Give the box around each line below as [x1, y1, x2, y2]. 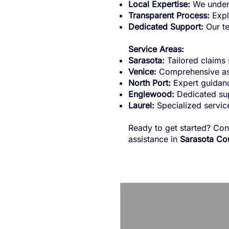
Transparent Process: [128, 10, 210, 21]
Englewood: [128, 89, 174, 100]
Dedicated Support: [128, 21, 203, 32]
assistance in [128, 134, 180, 145]
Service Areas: [128, 44, 184, 55]
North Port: [128, 78, 171, 88]
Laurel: [128, 100, 154, 111]
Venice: [128, 66, 156, 77]
